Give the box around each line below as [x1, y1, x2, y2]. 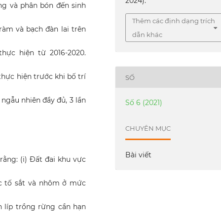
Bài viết [125, 150, 152, 160]
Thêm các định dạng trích [132, 17, 216, 25]
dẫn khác [132, 31, 163, 39]
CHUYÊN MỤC [125, 124, 171, 132]
